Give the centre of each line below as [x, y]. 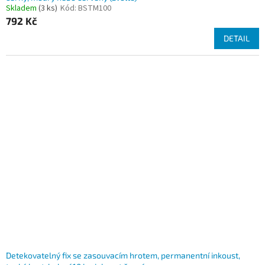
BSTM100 [95, 9]
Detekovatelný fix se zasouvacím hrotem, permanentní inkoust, [123, 256]
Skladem [22, 9]
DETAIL [237, 38]
